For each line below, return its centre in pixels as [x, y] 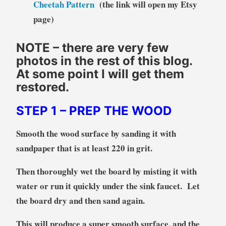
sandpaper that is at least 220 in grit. [86, 148]
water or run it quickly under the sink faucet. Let [108, 186]
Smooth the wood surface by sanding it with [96, 133]
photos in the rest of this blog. [106, 61]
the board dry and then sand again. [80, 200]
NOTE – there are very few [92, 47]
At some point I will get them [100, 74]
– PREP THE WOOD [116, 110]
